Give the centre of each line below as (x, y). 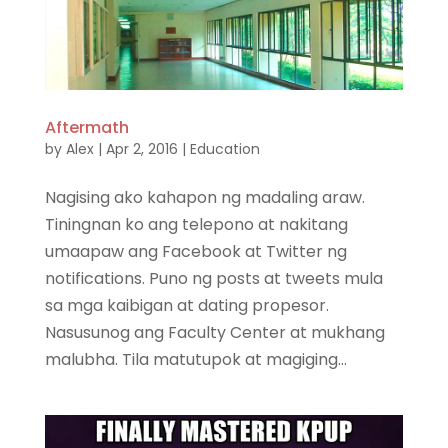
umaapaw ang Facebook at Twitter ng (195, 251)
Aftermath (86, 127)
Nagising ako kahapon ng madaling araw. (204, 197)
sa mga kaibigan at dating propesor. (186, 305)
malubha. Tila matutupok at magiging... (195, 359)
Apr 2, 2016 (141, 148)
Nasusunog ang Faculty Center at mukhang (214, 332)
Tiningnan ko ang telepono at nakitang (196, 224)
